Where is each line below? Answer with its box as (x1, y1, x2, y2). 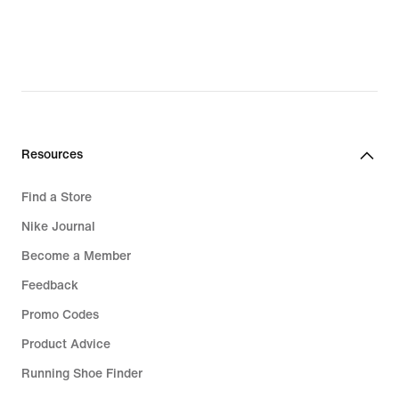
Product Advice (21, 337, 110, 351)
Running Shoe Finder (21, 366, 142, 380)
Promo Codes (21, 307, 99, 322)
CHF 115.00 (21, 62, 96, 78)
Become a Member (21, 248, 131, 263)
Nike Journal (21, 219, 95, 233)
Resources (21, 147, 83, 161)
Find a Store (21, 190, 92, 204)
